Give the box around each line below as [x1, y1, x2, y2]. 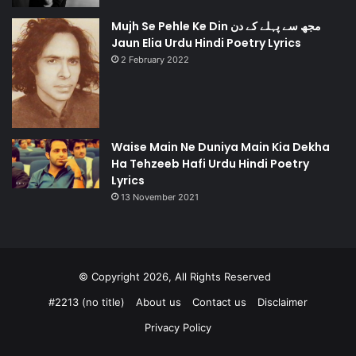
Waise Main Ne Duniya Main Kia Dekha [111, 139, 330, 156]
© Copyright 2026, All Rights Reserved [79, 270, 277, 284]
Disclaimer [257, 296, 308, 309]
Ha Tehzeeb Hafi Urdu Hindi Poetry [111, 156, 309, 172]
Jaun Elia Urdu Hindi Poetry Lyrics [111, 34, 301, 51]
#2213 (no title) [48, 296, 125, 309]
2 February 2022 [121, 53, 189, 65]
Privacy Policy [145, 321, 211, 335]
